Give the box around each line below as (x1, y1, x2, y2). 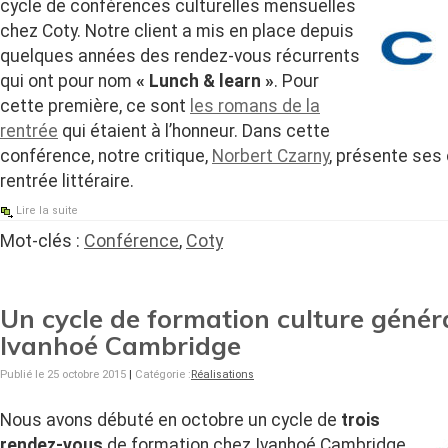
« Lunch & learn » (136, 70, 274, 91)
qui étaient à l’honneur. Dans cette (58, 120, 330, 141)
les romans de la (190, 95, 320, 116)
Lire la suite (16, 203, 78, 217)
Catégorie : (135, 367, 191, 381)
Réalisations (191, 367, 254, 381)
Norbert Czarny (212, 145, 329, 166)
